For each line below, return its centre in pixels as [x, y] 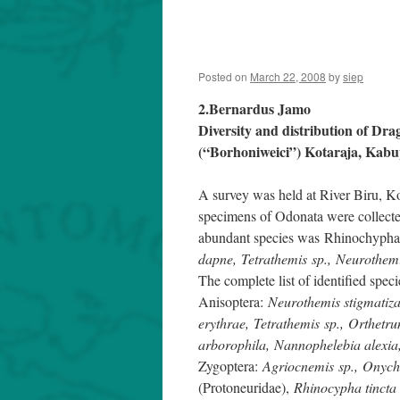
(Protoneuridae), [246, 387]
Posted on [223, 76]
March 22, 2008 [288, 76]
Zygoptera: [230, 366]
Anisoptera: [233, 301]
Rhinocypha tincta [345, 387]
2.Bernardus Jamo [254, 108]
